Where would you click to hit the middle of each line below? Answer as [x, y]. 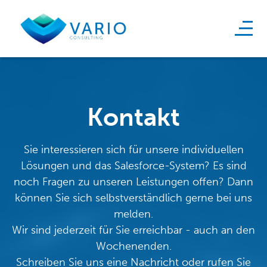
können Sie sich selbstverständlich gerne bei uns [133, 198]
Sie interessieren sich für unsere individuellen [133, 149]
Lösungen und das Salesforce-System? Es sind [133, 165]
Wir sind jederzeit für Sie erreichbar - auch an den [133, 230]
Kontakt [133, 117]
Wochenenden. [133, 246]
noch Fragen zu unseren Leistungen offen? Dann [133, 181]
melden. [133, 214]
